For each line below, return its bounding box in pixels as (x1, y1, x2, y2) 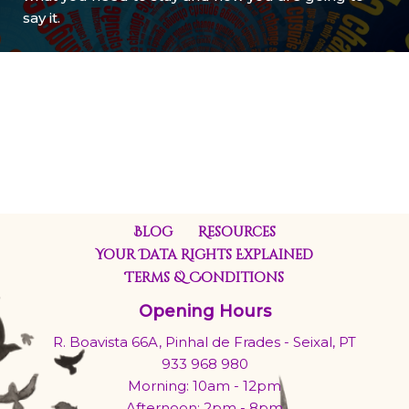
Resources (198, 223, 276, 242)
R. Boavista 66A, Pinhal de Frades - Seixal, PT (53, 333, 356, 351)
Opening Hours (138, 301, 271, 321)
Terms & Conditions (125, 268, 284, 288)
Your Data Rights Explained (96, 246, 313, 265)
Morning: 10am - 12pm (128, 377, 281, 394)
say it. (23, 9, 60, 27)
